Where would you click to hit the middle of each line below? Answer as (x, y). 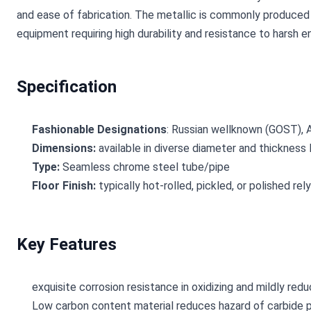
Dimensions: (64, 149)
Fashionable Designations (99, 130)
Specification (67, 87)
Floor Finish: (64, 186)
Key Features (67, 245)
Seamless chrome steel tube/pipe (146, 167)
